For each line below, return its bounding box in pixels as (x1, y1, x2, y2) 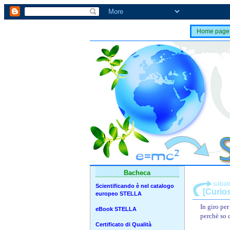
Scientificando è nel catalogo (95, 183, 174, 189)
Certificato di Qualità (95, 221, 151, 227)
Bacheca (124, 169, 150, 177)
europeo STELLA (95, 190, 142, 197)
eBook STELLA (95, 206, 137, 212)
